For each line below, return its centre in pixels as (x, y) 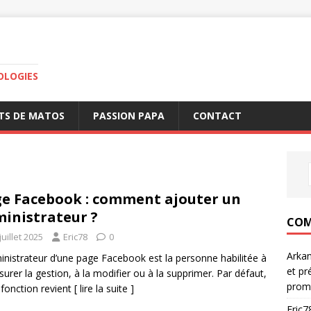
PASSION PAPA (129, 116)
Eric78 (75, 237)
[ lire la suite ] (104, 288)
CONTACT (217, 116)
